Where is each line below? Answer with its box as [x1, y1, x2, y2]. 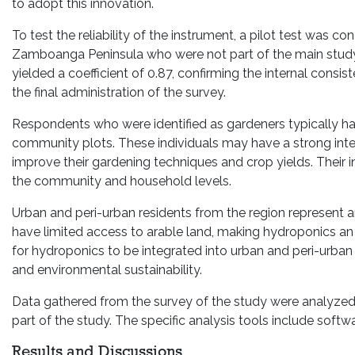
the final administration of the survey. [12, 85, 226, 100]
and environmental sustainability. [12, 262, 202, 277]
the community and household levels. [12, 174, 231, 189]
